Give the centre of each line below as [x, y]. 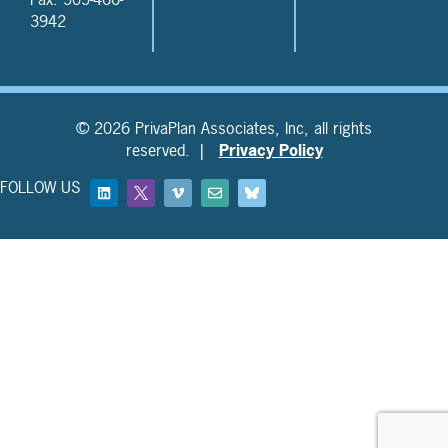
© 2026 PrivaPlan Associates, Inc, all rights [224, 128]
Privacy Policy [270, 150]
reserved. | [172, 150]
